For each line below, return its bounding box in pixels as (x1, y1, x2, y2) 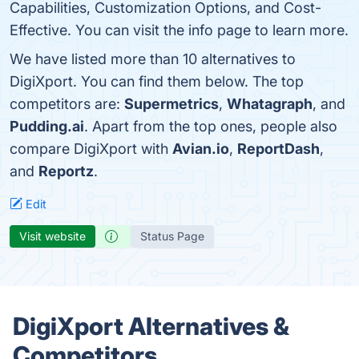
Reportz (38, 163, 94, 179)
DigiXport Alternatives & (13, 312, 289, 341)
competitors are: (10, 95, 124, 112)
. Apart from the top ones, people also (84, 118, 337, 135)
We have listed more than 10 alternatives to (10, 50, 296, 67)
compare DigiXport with (10, 140, 172, 157)
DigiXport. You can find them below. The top (10, 73, 304, 90)
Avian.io (172, 140, 229, 157)
